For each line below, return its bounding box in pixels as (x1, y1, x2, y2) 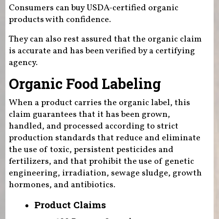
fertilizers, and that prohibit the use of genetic (8, 155, 194, 168)
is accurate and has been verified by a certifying (8, 44, 195, 57)
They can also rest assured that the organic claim (8, 33, 202, 45)
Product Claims (34, 198, 106, 211)
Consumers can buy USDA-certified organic (8, 1, 178, 14)
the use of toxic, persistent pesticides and (8, 144, 174, 156)
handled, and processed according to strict (8, 120, 178, 133)
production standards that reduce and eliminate (8, 132, 200, 145)
